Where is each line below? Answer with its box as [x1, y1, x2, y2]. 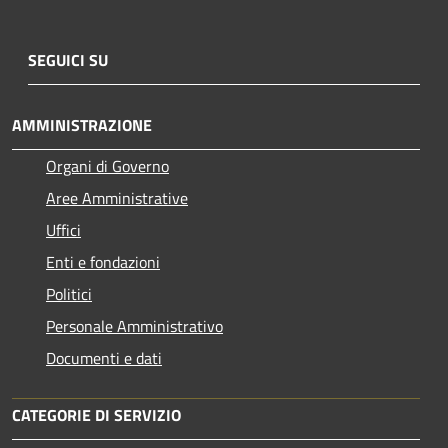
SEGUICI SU [28, 47, 108, 72]
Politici [46, 281, 92, 306]
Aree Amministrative [46, 185, 188, 210]
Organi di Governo [46, 153, 169, 178]
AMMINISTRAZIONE [12, 112, 152, 137]
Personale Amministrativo [46, 313, 223, 338]
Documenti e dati [46, 345, 162, 370]
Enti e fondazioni [46, 249, 160, 274]
